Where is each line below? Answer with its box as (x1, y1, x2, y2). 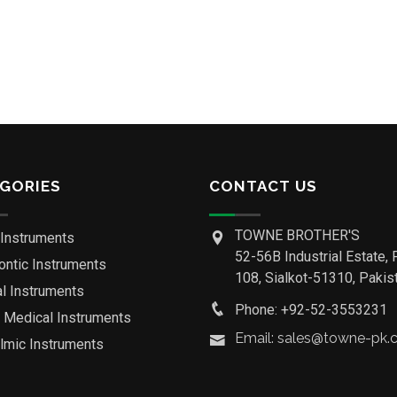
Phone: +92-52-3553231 (235, 301, 387, 318)
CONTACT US (209, 177, 317, 195)
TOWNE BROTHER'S (235, 227, 360, 244)
